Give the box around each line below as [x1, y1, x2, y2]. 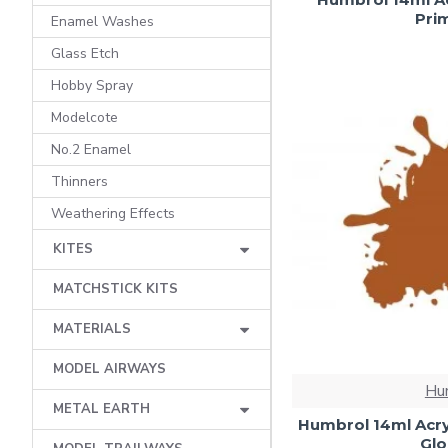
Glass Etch [51, 44, 119, 63]
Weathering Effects [51, 204, 175, 223]
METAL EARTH [53, 400, 150, 418]
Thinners [51, 172, 108, 191]
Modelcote [51, 108, 118, 127]
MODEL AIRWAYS [53, 360, 166, 378]
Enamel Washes [51, 12, 154, 31]
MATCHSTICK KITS [53, 280, 178, 298]
